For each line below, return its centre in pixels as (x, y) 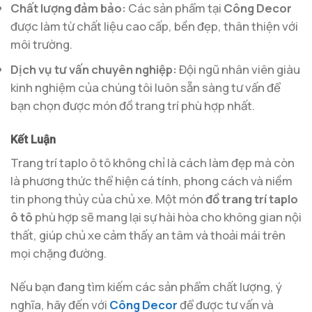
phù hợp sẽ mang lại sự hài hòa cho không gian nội (167, 217)
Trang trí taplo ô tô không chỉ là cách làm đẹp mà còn (153, 163)
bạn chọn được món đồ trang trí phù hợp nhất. (133, 105)
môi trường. (41, 44)
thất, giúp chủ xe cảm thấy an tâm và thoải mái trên (148, 235)
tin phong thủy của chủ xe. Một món (108, 199)
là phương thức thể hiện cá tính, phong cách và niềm (151, 181)
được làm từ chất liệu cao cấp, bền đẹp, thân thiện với (154, 26)
